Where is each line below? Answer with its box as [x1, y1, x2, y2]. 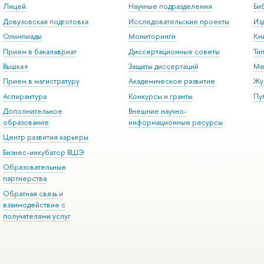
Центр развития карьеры [2, 132, 88, 143]
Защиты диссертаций [128, 61, 199, 71]
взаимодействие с [2, 199, 65, 210]
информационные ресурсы [128, 117, 223, 128]
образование [2, 117, 49, 128]
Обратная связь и [2, 188, 63, 199]
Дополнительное [2, 106, 62, 117]
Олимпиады [2, 31, 42, 42]
